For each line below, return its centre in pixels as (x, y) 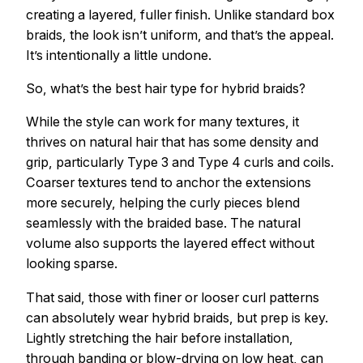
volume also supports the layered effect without (170, 243)
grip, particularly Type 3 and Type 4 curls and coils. (180, 162)
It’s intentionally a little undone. (119, 55)
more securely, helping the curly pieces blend (163, 203)
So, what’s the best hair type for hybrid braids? (166, 89)
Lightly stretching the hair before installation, (160, 337)
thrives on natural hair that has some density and (172, 142)
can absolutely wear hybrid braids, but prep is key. (177, 317)
